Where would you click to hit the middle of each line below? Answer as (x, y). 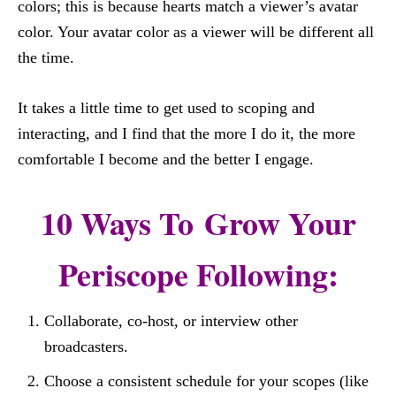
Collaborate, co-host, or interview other (171, 321)
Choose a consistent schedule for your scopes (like (206, 381)
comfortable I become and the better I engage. (166, 159)
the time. (46, 57)
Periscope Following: (198, 274)
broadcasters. (86, 346)
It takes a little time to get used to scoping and (166, 108)
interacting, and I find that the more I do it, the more (187, 133)
